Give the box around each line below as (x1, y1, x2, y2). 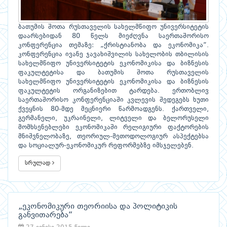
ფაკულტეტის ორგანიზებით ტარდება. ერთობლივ (18, 88, 209, 95)
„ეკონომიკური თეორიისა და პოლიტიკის (18, 203, 177, 211)
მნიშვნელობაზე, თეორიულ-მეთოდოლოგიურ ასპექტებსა (18, 133, 209, 140)
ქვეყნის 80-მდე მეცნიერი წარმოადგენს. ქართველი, (18, 106, 209, 113)
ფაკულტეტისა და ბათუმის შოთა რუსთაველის (18, 69, 209, 77)
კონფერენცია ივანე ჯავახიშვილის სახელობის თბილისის (18, 51, 209, 58)
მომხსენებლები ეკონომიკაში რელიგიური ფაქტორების (18, 124, 209, 131)
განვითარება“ (18, 211, 72, 220)
